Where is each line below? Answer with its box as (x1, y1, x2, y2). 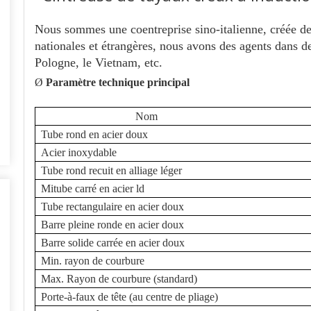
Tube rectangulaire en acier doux (41, 201, 184, 212)
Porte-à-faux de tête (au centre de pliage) (41, 291, 218, 303)
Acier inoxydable (41, 146, 117, 158)
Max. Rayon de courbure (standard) (41, 273, 197, 285)
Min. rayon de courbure (41, 255, 144, 267)
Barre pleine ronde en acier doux (41, 219, 184, 230)
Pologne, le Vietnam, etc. (35, 56, 169, 69)
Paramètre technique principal (46, 76, 190, 88)
